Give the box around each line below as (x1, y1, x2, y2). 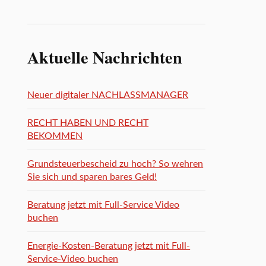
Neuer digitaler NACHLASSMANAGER (27, 90, 189, 100)
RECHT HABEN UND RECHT (27, 118, 149, 128)
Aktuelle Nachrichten (27, 45, 183, 69)
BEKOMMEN (27, 131, 83, 141)
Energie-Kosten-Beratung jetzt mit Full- (27, 241, 191, 251)
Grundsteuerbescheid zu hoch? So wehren (27, 159, 204, 169)
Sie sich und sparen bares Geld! (27, 172, 157, 182)
